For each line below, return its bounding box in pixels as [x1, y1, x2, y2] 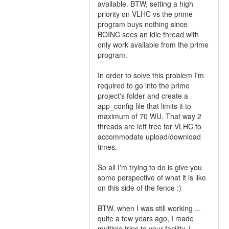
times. [98, 142, 117, 152]
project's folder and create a [98, 90, 188, 101]
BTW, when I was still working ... [98, 203, 201, 213]
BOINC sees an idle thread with [98, 29, 199, 39]
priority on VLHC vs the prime [98, 9, 193, 19]
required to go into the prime [98, 80, 190, 90]
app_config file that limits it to [98, 101, 191, 111]
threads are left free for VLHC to [98, 121, 201, 131]
